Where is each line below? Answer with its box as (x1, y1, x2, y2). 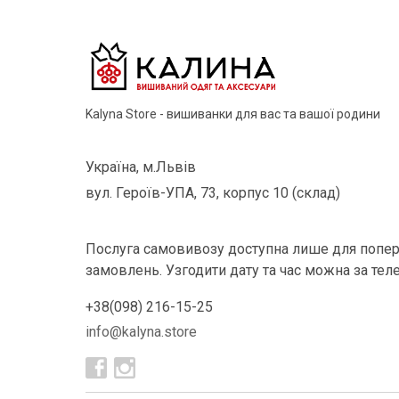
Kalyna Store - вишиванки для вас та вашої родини (85, 107, 380, 121)
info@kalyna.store (85, 323, 197, 340)
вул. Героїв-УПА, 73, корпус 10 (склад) (85, 184, 340, 201)
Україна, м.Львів (85, 159, 196, 175)
